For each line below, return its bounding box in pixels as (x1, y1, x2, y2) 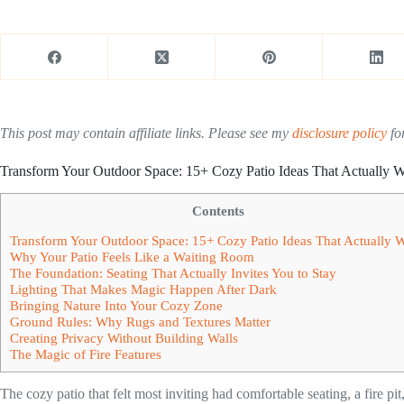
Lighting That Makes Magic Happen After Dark (10, 280, 277, 297)
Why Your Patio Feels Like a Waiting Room (10, 248, 254, 264)
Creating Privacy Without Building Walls (10, 329, 238, 345)
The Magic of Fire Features (10, 345, 161, 362)
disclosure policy (292, 125, 387, 141)
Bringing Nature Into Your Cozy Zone (10, 297, 223, 313)
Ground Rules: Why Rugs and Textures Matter (10, 313, 271, 329)
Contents (191, 202, 244, 218)
